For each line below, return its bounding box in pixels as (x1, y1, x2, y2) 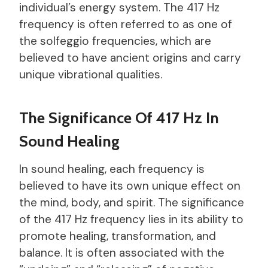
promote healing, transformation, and (19, 228, 216, 243)
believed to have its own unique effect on (19, 178, 240, 193)
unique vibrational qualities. (19, 66, 162, 82)
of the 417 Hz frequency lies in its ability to (19, 211, 243, 227)
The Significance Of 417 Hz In (19, 108, 219, 127)
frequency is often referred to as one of (19, 16, 232, 32)
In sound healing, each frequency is (19, 161, 205, 176)
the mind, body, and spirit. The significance (19, 194, 244, 210)
